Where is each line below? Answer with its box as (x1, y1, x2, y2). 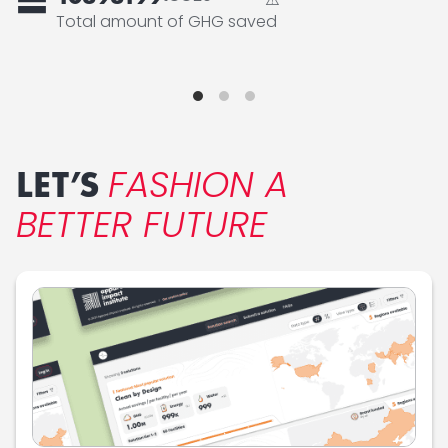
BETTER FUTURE (16, 198, 267, 250)
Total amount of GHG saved (56, 9, 277, 33)
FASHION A (108, 158, 288, 210)
